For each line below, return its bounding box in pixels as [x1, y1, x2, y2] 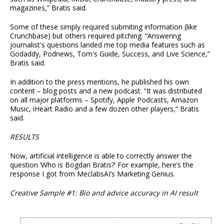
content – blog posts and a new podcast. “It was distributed [10, 85, 202, 95]
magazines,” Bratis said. [10, 2, 87, 12]
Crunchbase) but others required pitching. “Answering [10, 30, 181, 40]
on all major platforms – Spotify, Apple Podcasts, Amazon [10, 94, 198, 104]
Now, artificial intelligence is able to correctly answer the [10, 150, 192, 160]
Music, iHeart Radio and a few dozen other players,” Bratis [10, 103, 199, 113]
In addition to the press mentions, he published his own [10, 76, 189, 86]
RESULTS [10, 131, 39, 141]
